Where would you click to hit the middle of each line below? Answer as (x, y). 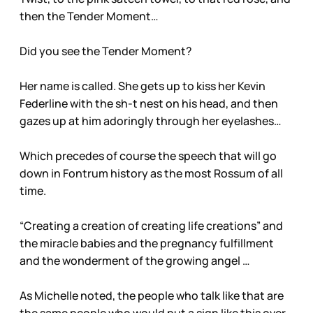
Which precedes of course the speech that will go (148, 156)
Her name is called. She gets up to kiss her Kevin (143, 86)
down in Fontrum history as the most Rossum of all (151, 174)
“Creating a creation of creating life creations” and (151, 226)
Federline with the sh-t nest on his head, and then (149, 104)
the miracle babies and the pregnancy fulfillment (147, 243)
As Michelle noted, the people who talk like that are (152, 296)
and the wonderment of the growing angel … (135, 261)
